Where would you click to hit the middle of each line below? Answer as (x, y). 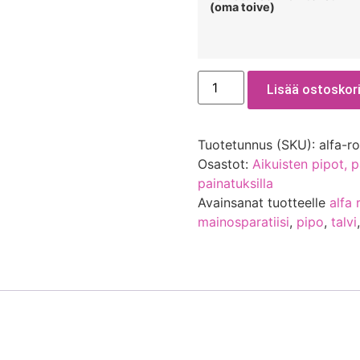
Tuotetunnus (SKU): (259, 144)
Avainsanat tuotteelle (264, 202)
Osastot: (225, 164)
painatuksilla (236, 183)
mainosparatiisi (244, 221)
